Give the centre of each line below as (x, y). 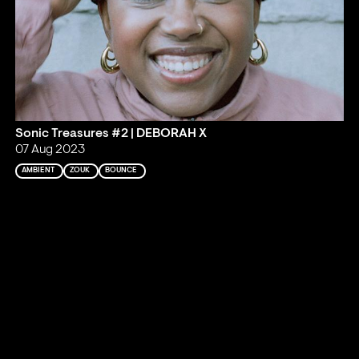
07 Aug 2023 (50, 150)
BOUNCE (121, 171)
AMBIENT (38, 171)
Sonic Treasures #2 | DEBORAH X (111, 134)
